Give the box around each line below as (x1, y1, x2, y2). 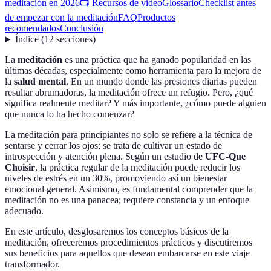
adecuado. (5, 206, 44, 217)
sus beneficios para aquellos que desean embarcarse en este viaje (5, 248, 250, 259)
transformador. (5, 259, 60, 270)
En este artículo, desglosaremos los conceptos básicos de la (5, 226, 229, 237)
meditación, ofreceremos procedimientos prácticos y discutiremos (5, 237, 252, 248)
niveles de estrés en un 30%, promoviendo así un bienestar (5, 173, 227, 184)
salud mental (14, 76, 66, 87)
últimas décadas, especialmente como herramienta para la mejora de (5, 65, 261, 76)
